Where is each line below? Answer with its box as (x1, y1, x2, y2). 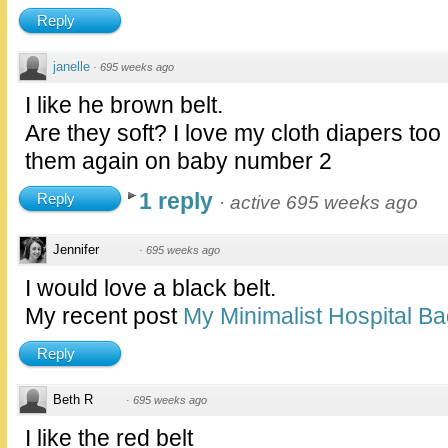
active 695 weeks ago (230, 192, 418, 214)
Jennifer (53, 242, 99, 258)
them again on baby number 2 (25, 148, 332, 175)
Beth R (53, 392, 93, 408)
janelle (53, 59, 90, 75)
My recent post (25, 303, 183, 330)
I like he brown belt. (25, 92, 223, 119)
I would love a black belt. (25, 275, 276, 302)
